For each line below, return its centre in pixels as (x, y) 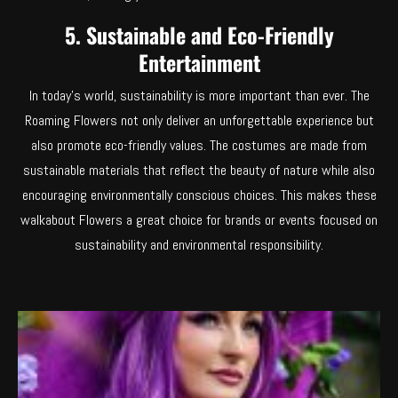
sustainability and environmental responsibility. (199, 244)
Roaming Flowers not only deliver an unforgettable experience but (199, 120)
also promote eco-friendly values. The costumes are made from (199, 145)
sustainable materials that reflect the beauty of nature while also (199, 170)
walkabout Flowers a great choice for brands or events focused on (199, 219)
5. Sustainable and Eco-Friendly (199, 34)
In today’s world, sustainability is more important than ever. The (199, 95)
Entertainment (199, 62)
